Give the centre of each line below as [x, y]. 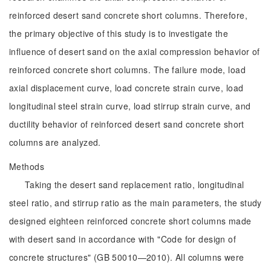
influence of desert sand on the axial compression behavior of [135, 51]
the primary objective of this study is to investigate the [119, 33]
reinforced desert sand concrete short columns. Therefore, [128, 15]
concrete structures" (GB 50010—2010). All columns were [127, 257]
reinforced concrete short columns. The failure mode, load [127, 70]
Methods [27, 166]
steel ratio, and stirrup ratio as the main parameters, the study [135, 203]
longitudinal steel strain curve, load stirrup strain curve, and [130, 106]
